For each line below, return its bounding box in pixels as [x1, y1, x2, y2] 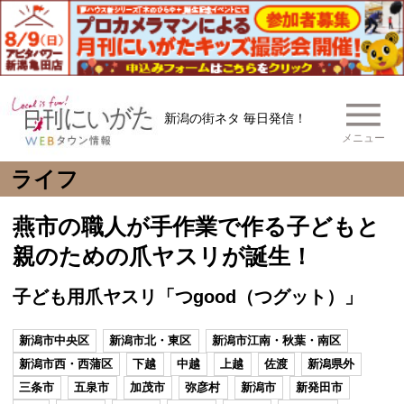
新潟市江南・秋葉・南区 [211, 334, 341, 348]
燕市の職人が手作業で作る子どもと [13, 214, 380, 240]
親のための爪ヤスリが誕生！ [13, 243, 313, 270]
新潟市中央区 [19, 334, 89, 348]
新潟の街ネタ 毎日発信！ [164, 111, 307, 126]
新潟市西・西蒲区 [19, 357, 113, 372]
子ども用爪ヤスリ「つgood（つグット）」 [13, 287, 363, 308]
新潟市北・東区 [109, 334, 192, 348]
